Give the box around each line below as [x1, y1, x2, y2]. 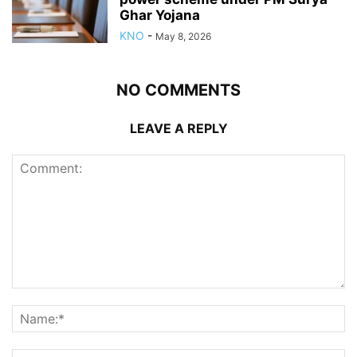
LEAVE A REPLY [129, 120, 228, 137]
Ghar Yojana [120, 7, 200, 24]
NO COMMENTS [116, 80, 241, 100]
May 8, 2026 [155, 30, 211, 43]
